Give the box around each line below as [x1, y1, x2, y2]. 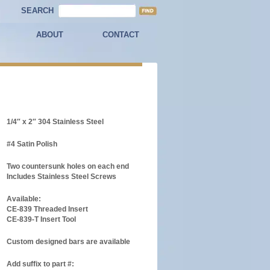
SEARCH [21, 6, 54, 15]
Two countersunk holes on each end [7, 162, 129, 171]
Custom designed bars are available [7, 237, 130, 246]
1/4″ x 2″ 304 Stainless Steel [7, 118, 104, 126]
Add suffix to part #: [7, 260, 74, 268]
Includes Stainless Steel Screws [7, 172, 116, 181]
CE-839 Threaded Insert [7, 205, 88, 213]
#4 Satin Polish [7, 140, 57, 148]
